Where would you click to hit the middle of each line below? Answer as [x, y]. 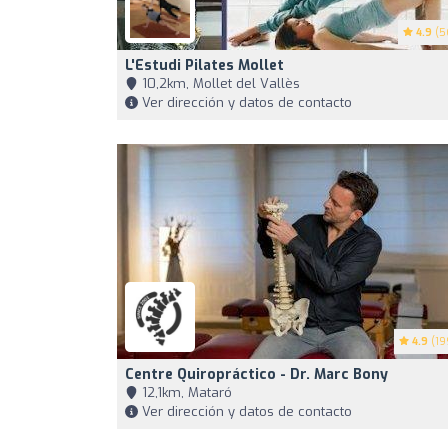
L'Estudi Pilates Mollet [204, 65]
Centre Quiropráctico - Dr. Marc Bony [256, 374]
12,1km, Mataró [185, 392]
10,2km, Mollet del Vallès [219, 83]
